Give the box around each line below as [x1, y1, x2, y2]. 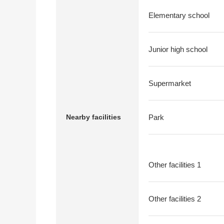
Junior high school [148, 45, 207, 53]
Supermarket [148, 79, 191, 87]
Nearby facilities [66, 113, 121, 121]
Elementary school [148, 11, 209, 19]
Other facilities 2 [148, 194, 201, 203]
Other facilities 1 [148, 160, 201, 169]
